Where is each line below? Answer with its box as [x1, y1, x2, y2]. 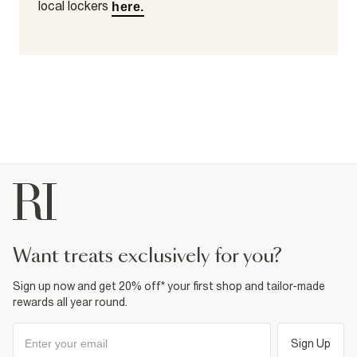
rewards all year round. [13, 296, 127, 308]
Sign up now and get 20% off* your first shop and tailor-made [13, 280, 325, 292]
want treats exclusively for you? [31, 247, 282, 266]
